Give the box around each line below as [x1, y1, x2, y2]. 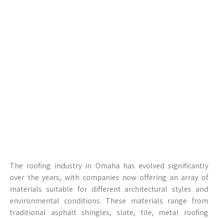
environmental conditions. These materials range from [10, 196, 208, 206]
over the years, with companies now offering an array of [10, 172, 208, 182]
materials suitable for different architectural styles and [10, 184, 208, 194]
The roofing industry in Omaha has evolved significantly [10, 161, 208, 171]
